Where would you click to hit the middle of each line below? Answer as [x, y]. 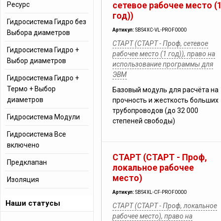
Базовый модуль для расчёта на [166, 90]
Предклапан [27, 162]
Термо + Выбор [31, 89]
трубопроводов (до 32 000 [155, 110]
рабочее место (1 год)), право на [164, 54]
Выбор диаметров [37, 61]
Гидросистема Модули [43, 117]
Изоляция [23, 180]
